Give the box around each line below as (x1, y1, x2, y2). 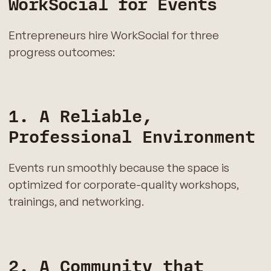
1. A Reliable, (8, 106, 152, 128)
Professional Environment (8, 127, 255, 148)
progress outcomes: (8, 44, 115, 59)
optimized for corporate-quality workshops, (8, 177, 239, 192)
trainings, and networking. (8, 194, 144, 209)
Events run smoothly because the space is (8, 160, 229, 175)
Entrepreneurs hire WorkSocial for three (8, 27, 219, 42)
